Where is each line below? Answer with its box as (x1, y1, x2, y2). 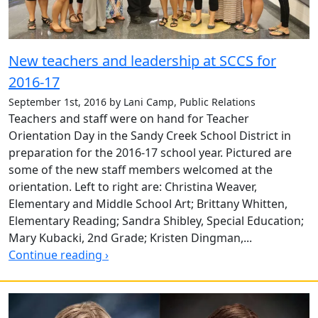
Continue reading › (9, 246, 109, 263)
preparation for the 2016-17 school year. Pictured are (9, 144, 292, 160)
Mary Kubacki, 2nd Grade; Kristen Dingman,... (9, 229, 252, 246)
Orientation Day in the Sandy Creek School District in (9, 127, 291, 143)
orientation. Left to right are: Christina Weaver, (9, 178, 257, 194)
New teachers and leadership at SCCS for (9, 50, 276, 70)
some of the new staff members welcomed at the (9, 161, 273, 177)
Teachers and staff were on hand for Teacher (9, 110, 249, 126)
